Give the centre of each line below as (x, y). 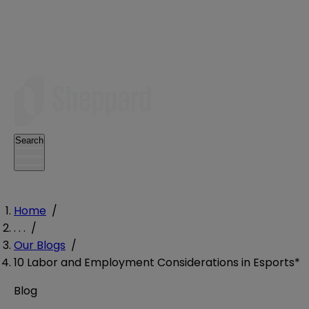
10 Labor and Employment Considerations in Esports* (157, 262)
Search (29, 140)
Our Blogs (40, 245)
